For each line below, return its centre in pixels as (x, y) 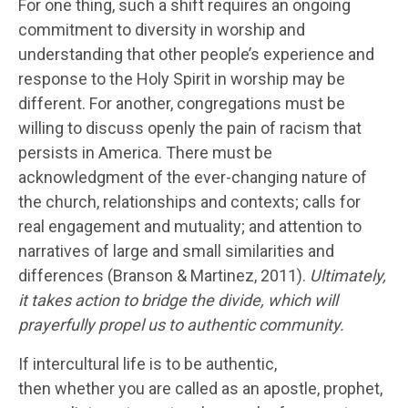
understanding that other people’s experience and (196, 54)
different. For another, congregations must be (182, 103)
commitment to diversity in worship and (162, 29)
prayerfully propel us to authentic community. (183, 324)
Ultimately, (348, 275)
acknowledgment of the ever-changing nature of (193, 177)
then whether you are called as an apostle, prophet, (200, 388)
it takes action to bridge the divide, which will (178, 300)
